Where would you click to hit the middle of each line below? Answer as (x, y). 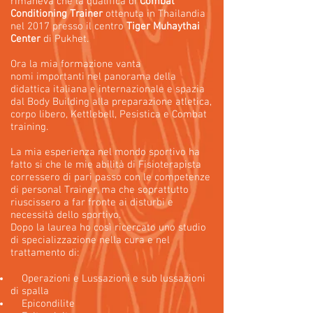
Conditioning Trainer (57, 14)
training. (29, 127)
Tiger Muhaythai (163, 27)
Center (26, 39)
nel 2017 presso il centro (68, 27)
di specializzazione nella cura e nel (90, 240)
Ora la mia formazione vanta (76, 64)
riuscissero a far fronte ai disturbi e (92, 203)
